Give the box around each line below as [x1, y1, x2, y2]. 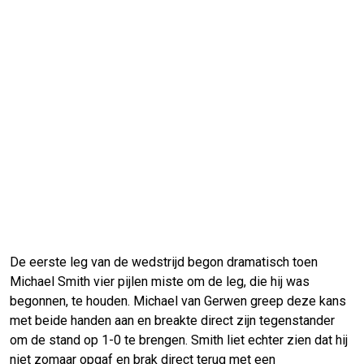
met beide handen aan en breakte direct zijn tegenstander [10, 313, 335, 329]
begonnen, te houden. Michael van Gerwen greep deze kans [10, 293, 346, 310]
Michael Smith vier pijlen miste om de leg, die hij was [10, 274, 310, 290]
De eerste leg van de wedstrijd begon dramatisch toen [10, 254, 318, 271]
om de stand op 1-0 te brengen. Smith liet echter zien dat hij [10, 332, 348, 349]
